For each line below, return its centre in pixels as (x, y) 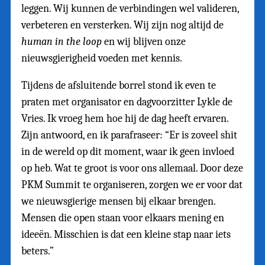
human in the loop (62, 42)
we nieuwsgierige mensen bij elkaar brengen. (118, 202)
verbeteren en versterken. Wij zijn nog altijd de (122, 25)
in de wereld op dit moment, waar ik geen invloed (128, 152)
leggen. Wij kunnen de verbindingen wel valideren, (130, 9)
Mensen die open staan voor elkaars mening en (123, 218)
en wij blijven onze (144, 42)
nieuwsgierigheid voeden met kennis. (102, 59)
